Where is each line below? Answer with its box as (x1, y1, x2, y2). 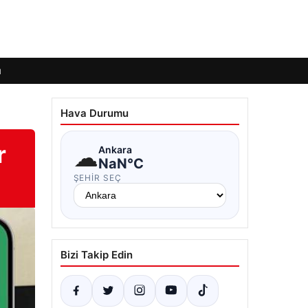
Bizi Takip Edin (60, 248, 133, 261)
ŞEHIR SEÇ (73, 173, 122, 183)
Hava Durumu (60, 107, 129, 120)
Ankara (98, 143, 132, 155)
